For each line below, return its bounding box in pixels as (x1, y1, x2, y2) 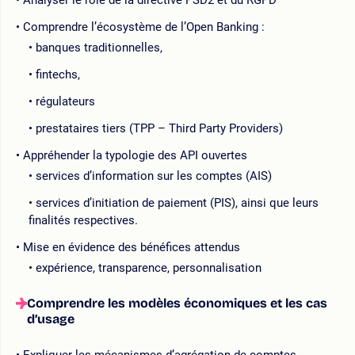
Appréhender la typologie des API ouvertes (23, 147, 247, 162)
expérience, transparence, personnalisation (36, 260, 261, 275)
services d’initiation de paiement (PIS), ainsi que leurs (36, 195, 319, 210)
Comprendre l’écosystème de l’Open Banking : (23, 19, 265, 34)
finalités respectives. (29, 212, 138, 227)
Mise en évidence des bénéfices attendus (23, 239, 240, 254)
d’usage (27, 311, 74, 326)
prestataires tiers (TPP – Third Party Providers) (36, 120, 283, 136)
